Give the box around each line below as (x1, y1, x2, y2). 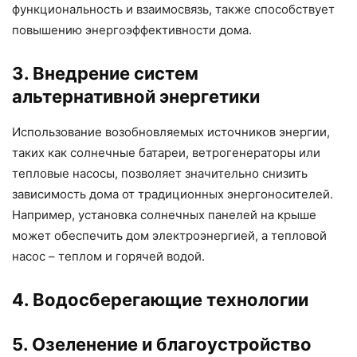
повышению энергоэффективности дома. (12, 22, 252, 37)
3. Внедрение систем (12, 62, 198, 84)
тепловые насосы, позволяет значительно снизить (12, 165, 308, 181)
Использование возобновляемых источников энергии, (12, 124, 330, 139)
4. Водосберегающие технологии (12, 288, 308, 310)
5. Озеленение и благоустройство (12, 333, 312, 355)
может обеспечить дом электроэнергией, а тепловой (12, 227, 327, 243)
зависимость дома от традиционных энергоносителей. (12, 186, 333, 202)
